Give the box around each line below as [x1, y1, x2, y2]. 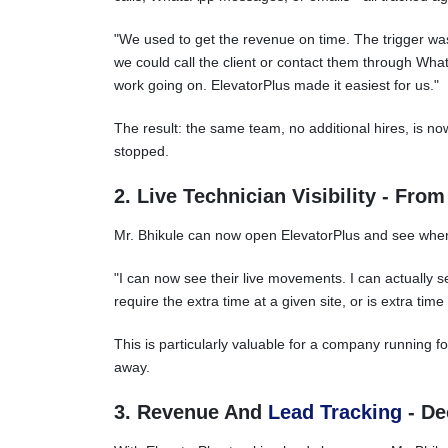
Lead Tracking [268, 401, 402, 423]
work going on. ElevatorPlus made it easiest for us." [114, 77, 439, 93]
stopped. [114, 143, 169, 159]
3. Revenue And [114, 401, 268, 423]
